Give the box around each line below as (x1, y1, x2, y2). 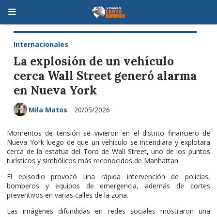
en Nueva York (14, 82, 97, 98)
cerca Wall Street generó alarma (14, 68, 197, 83)
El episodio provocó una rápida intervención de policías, (7, 171, 210, 181)
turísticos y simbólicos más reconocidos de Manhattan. (7, 155, 180, 165)
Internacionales (14, 40, 68, 49)
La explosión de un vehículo (14, 53, 174, 69)
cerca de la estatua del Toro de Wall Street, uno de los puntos (7, 146, 210, 156)
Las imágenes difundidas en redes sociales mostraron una (7, 206, 210, 216)
